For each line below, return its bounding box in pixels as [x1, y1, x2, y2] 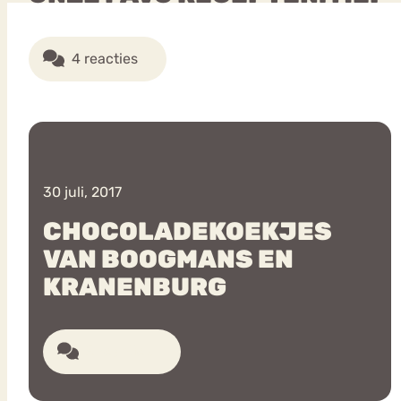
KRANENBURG [43, 272, 226, 303]
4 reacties [72, 50, 138, 68]
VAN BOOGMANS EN [43, 244, 294, 275]
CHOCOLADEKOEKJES [43, 217, 332, 247]
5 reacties [86, 343, 152, 361]
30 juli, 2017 [43, 183, 122, 201]
